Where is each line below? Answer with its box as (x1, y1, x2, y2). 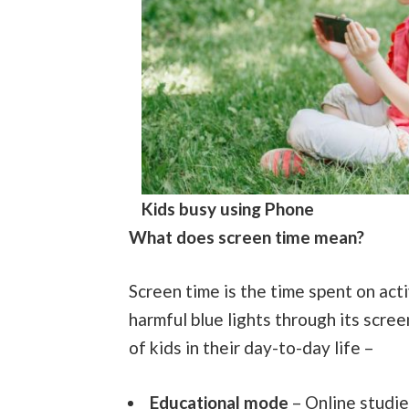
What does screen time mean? (128, 225, 364, 247)
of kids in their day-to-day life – (128, 337, 373, 359)
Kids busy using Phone (142, 197, 315, 219)
